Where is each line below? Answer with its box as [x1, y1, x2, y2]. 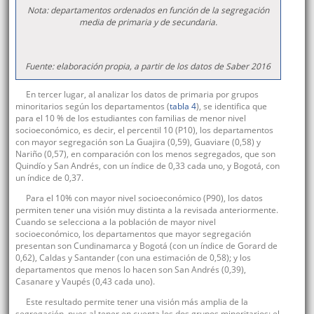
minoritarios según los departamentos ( [15, 100, 170, 113]
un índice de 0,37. [15, 172, 83, 184]
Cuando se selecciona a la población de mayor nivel [15, 216, 216, 228]
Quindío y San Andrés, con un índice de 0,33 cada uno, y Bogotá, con [15, 160, 280, 172]
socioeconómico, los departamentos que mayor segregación [15, 228, 251, 240]
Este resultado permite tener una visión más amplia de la [25, 296, 248, 308]
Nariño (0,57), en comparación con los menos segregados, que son [15, 148, 275, 161]
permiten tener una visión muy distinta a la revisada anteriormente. [15, 204, 278, 217]
